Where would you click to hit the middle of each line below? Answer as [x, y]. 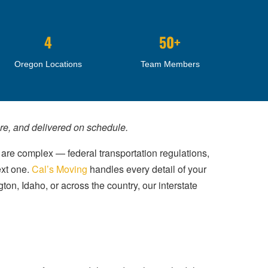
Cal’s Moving [60, 169]
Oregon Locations [48, 64]
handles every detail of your [147, 169]
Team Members [170, 64]
